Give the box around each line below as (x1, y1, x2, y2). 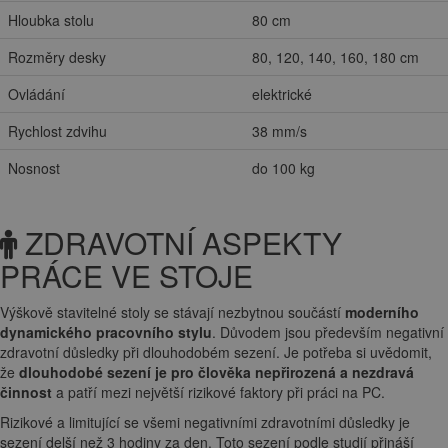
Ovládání (8, 84, 65, 105)
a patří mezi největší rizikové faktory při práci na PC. (52, 382, 385, 403)
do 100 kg (252, 158, 315, 179)
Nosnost (8, 158, 60, 179)
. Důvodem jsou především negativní (212, 322, 444, 343)
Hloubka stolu (8, 10, 94, 31)
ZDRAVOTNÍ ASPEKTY (17, 221, 342, 265)
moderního (345, 302, 419, 323)
